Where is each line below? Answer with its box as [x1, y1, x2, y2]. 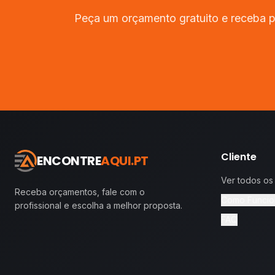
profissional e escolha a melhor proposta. [15, 200, 182, 211]
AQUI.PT [101, 152, 149, 169]
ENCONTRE [37, 152, 101, 169]
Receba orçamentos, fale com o [15, 187, 145, 197]
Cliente [221, 150, 257, 164]
